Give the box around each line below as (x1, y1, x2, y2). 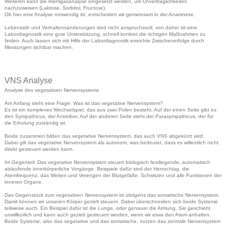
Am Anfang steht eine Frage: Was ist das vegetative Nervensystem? (5, 100, 163, 106)
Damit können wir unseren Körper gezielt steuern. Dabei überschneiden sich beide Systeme (5, 198, 218, 204)
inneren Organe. (5, 179, 43, 185)
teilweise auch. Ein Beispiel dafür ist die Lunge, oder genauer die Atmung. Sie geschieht (5, 205, 210, 211)
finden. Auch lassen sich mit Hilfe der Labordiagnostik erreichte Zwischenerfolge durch (5, 37, 204, 43)
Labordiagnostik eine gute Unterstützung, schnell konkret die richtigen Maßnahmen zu (5, 31, 205, 37)
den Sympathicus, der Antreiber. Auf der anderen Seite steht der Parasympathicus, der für (5, 113, 213, 119)
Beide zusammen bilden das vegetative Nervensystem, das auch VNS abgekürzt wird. (5, 133, 204, 139)
